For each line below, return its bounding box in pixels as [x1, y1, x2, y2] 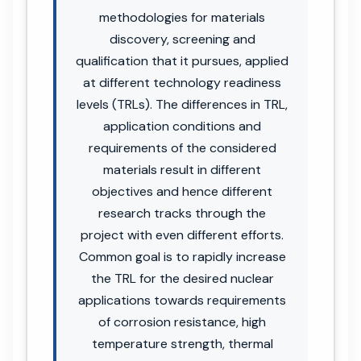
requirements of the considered [88, 139, 276, 156]
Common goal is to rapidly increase [78, 247, 286, 265]
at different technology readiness [83, 73, 281, 91]
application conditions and [103, 117, 261, 135]
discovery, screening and [109, 30, 255, 48]
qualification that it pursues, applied [76, 52, 288, 69]
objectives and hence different [92, 182, 272, 200]
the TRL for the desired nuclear [90, 269, 274, 287]
